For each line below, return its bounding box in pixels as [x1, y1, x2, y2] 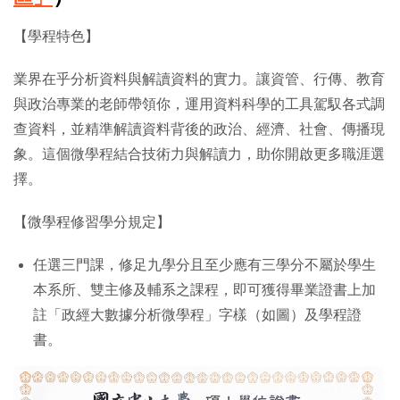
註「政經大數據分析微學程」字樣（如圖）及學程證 [33, 306, 362, 322]
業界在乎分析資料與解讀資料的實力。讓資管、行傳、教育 [13, 71, 385, 87]
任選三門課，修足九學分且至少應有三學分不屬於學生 [33, 256, 376, 272]
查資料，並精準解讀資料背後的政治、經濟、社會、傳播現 [13, 121, 385, 137]
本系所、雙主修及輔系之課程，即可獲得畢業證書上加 [33, 281, 376, 297]
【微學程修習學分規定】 [13, 213, 171, 229]
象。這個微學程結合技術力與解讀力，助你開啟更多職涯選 [13, 146, 385, 162]
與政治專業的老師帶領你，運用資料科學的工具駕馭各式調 [13, 96, 385, 112]
